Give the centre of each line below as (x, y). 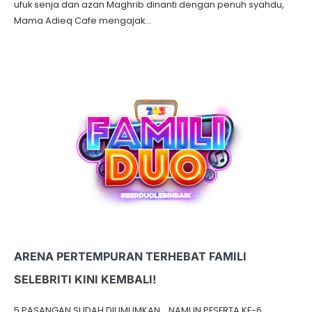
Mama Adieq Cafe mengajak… (83, 20)
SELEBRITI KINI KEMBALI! (85, 279)
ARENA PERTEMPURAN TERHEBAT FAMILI (130, 256)
